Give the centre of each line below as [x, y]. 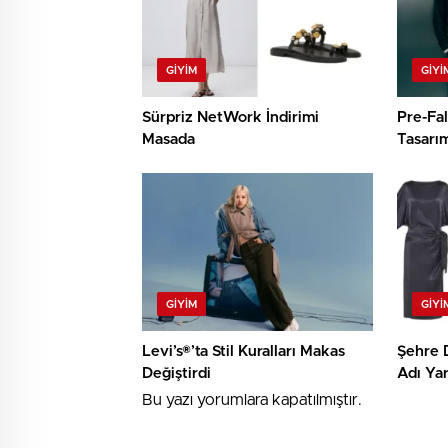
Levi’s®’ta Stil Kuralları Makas [243, 352]
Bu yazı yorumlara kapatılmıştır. [252, 400]
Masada [168, 140]
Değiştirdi [176, 374]
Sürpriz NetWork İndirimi [230, 118]
